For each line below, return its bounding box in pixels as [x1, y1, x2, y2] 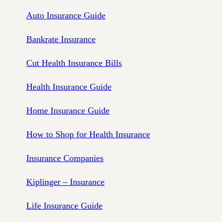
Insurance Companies [26, 153, 104, 163]
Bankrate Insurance [26, 34, 96, 44]
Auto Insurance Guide [26, 10, 106, 20]
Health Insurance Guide [26, 81, 111, 92]
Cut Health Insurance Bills [26, 57, 122, 68]
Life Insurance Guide [26, 200, 103, 211]
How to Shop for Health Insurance [26, 129, 150, 139]
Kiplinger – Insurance [26, 176, 105, 187]
